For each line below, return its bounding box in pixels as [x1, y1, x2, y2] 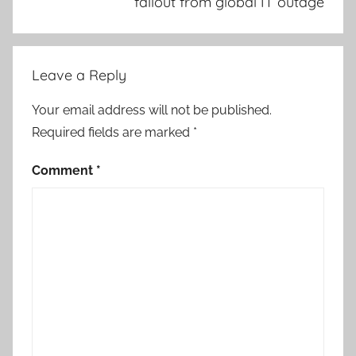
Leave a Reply [32, 66, 126, 85]
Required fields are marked [32, 125, 193, 141]
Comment [32, 163, 96, 179]
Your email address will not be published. [32, 103, 272, 118]
